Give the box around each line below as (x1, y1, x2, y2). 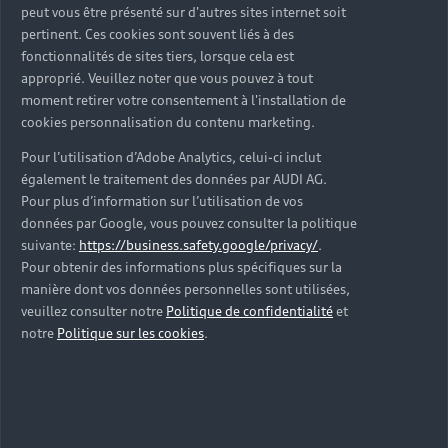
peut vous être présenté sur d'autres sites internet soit (21, 4, 346, 21)
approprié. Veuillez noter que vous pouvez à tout (21, 70, 313, 87)
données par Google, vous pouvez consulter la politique (21, 215, 357, 232)
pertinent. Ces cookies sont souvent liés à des (21, 26, 294, 43)
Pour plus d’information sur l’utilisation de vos (21, 193, 303, 210)
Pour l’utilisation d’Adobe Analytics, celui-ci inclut (21, 149, 321, 166)
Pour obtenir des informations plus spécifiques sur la (21, 259, 342, 276)
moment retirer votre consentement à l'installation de (21, 92, 346, 109)
